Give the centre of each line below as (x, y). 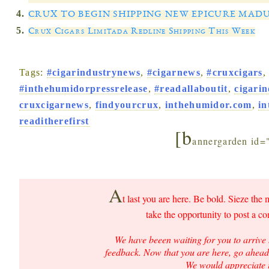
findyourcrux (127, 104)
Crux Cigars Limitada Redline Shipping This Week (142, 32)
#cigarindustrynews (94, 72)
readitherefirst (54, 121)
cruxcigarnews (54, 104)
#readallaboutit (191, 88)
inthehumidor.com (208, 104)
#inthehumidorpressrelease (84, 88)
